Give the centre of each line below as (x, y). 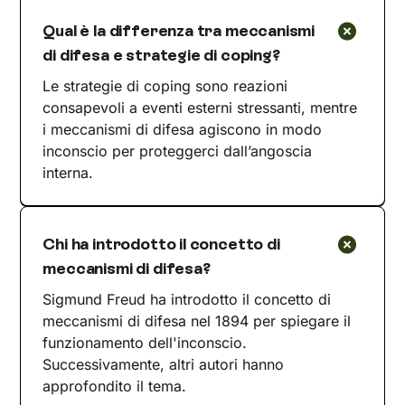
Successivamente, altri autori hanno (164, 364)
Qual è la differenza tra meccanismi (179, 30)
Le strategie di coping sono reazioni (165, 85)
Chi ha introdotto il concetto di (161, 244)
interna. (68, 172)
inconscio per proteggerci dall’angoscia (178, 151)
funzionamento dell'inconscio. (145, 342)
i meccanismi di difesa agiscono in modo (183, 129)
